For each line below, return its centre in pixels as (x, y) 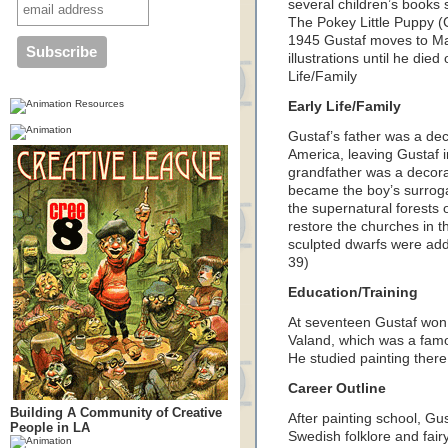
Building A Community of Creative (116, 412)
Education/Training (353, 292)
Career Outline (337, 388)
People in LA (50, 427)
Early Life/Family (344, 106)
